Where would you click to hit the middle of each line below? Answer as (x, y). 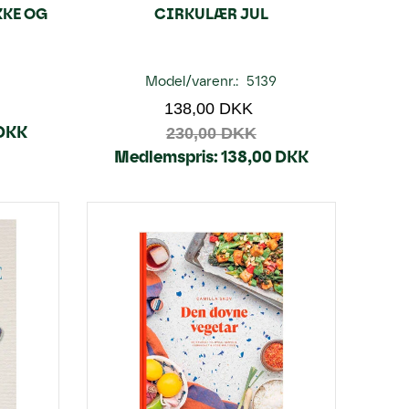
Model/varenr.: (194, 81)
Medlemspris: (166, 157)
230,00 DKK (211, 133)
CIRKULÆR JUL (211, 13)
